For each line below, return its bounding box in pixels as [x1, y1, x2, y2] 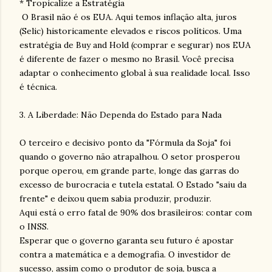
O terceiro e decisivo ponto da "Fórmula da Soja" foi [19, 137, 231, 148]
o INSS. [19, 220, 49, 232]
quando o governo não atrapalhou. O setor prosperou [19, 151, 240, 162]
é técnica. [19, 81, 57, 92]
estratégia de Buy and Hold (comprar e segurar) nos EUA [19, 39, 251, 50]
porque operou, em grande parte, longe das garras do [19, 165, 239, 176]
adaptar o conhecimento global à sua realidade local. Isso [19, 67, 250, 78]
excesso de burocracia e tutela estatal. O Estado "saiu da [19, 178, 246, 190]
